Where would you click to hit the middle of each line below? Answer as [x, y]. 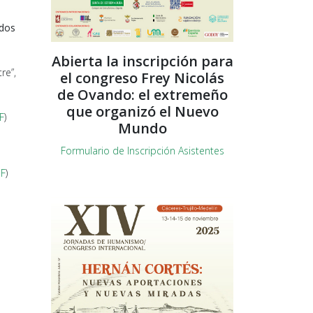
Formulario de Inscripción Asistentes [142, 150]
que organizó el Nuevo [142, 111]
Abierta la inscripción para [142, 61]
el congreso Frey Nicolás [142, 78]
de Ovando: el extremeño [142, 94]
